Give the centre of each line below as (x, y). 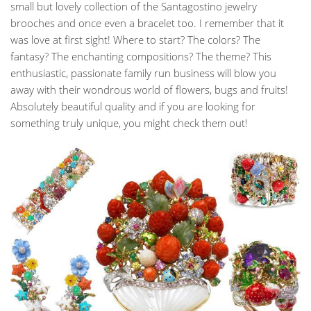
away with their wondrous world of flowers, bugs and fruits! (149, 89)
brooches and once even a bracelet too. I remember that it (147, 23)
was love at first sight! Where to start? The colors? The (135, 39)
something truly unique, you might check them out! (129, 123)
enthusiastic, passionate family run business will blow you (143, 73)
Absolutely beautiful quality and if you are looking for (133, 106)
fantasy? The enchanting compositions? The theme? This (141, 56)
